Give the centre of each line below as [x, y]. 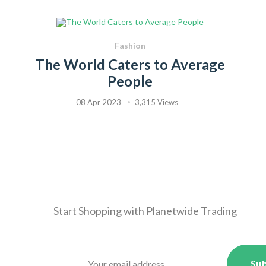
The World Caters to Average [130, 65]
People [130, 81]
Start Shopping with [100, 211]
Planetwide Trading [191, 211]
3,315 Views [156, 102]
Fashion [130, 46]
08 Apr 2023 [99, 102]
